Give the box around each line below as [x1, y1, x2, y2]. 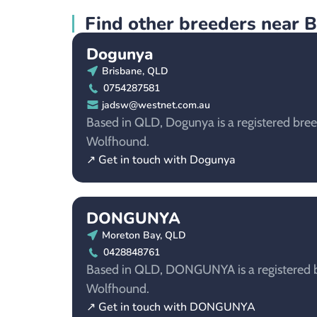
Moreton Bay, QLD [102, 228, 186, 242]
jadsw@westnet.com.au [102, 98, 210, 112]
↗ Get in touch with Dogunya [86, 151, 236, 168]
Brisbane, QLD [102, 64, 168, 78]
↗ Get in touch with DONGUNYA [86, 299, 255, 315]
